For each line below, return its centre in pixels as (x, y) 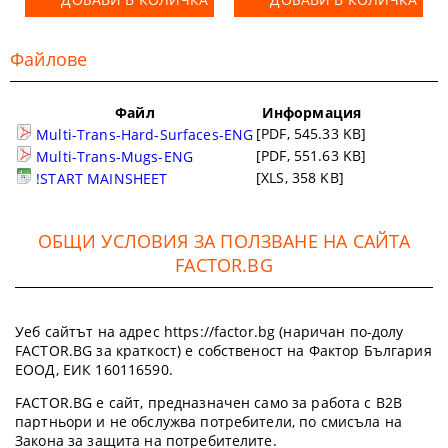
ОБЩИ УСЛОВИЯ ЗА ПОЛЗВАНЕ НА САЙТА (224, 241)
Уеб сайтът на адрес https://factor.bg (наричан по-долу (209, 331)
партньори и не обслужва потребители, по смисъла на (209, 421)
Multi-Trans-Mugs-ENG (112, 156)
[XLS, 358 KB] (300, 177)
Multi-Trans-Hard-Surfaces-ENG (143, 134)
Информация (311, 112)
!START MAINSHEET (100, 178)
